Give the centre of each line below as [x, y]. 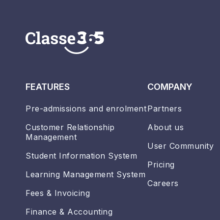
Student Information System [81, 156]
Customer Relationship [70, 127]
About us [165, 127]
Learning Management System [85, 175]
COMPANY [170, 87]
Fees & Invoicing [58, 193]
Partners [165, 109]
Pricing [161, 165]
